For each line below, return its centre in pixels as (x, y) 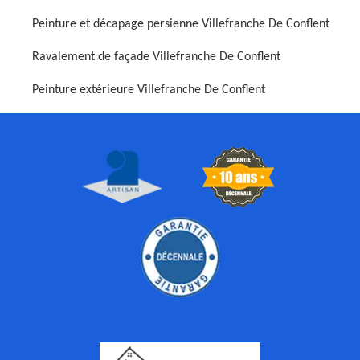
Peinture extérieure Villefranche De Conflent (149, 90)
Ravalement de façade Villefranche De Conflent (156, 57)
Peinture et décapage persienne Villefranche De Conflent (181, 24)
